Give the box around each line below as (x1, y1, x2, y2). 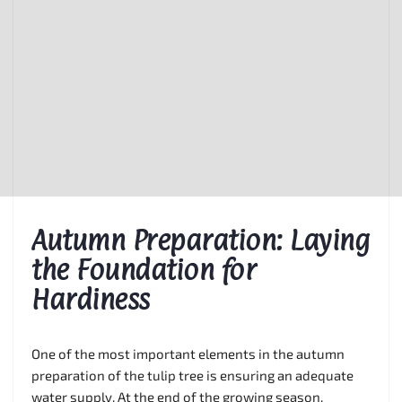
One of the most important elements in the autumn (31, 345, 345, 362)
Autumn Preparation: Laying (31, 223, 370, 257)
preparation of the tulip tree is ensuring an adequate (31, 366, 354, 383)
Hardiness (31, 282, 150, 316)
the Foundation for (31, 252, 256, 286)
